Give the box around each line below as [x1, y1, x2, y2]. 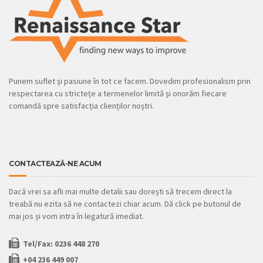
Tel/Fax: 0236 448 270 [23, 238, 99, 249]
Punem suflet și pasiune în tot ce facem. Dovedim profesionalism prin [9, 75, 251, 86]
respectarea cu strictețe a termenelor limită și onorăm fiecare [9, 87, 227, 99]
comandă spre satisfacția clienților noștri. [9, 100, 154, 111]
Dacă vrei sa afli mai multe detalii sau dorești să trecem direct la [9, 186, 232, 197]
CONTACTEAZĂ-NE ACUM [9, 159, 102, 168]
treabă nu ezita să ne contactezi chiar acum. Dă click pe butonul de [9, 198, 241, 209]
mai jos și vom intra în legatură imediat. [9, 210, 144, 221]
